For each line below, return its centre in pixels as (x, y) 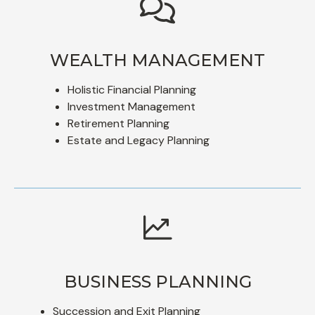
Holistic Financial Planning (132, 89)
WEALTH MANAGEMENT (157, 60)
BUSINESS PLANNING (157, 281)
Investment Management (131, 106)
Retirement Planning (118, 123)
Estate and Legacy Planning (139, 140)
